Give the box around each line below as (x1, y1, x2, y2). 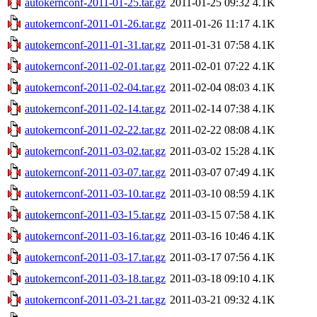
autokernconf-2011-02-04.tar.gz (25, 81, 166, 93)
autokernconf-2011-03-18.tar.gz (25, 272, 166, 284)
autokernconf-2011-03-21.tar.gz (25, 293, 166, 306)
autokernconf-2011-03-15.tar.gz (25, 208, 166, 221)
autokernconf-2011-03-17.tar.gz (25, 250, 166, 263)
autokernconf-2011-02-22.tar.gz (25, 123, 166, 136)
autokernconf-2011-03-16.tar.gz (25, 229, 166, 242)
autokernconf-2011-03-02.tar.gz (25, 144, 166, 157)
